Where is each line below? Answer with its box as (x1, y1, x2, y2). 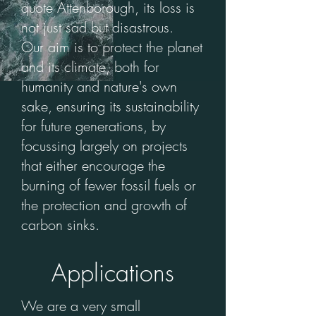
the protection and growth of (21, 195, 187, 214)
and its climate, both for (21, 57, 159, 76)
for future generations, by (21, 116, 166, 135)
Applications (51, 256, 174, 288)
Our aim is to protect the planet (21, 37, 202, 56)
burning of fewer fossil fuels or (21, 176, 196, 195)
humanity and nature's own (21, 77, 177, 96)
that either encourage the (21, 156, 165, 175)
